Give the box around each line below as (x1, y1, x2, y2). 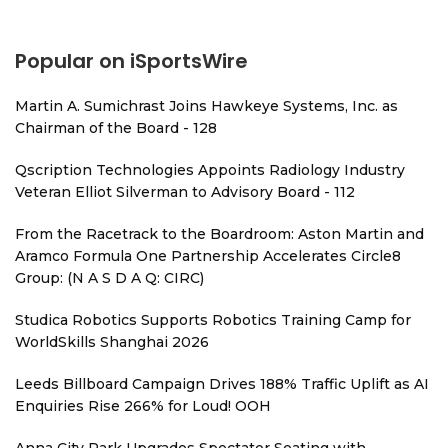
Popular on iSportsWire (15, 47, 248, 76)
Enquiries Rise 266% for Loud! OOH (15, 397, 271, 416)
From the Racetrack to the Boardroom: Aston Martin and (15, 225, 424, 244)
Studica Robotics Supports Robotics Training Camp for (15, 311, 411, 330)
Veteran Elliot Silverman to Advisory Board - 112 (15, 183, 355, 202)
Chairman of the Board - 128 (15, 119, 217, 138)
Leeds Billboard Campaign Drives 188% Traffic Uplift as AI (15, 375, 429, 394)
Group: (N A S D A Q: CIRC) (15, 269, 204, 288)
